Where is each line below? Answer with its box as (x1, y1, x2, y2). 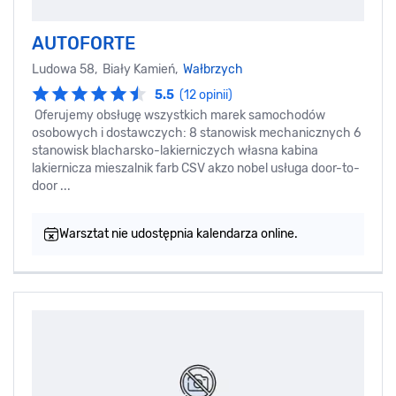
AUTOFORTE (32, 32, 135, 54)
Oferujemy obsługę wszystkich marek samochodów (32, 107, 325, 123)
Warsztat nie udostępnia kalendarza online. (59, 225, 298, 241)
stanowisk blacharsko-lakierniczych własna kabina (32, 142, 318, 158)
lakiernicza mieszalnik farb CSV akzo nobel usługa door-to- (32, 160, 360, 176)
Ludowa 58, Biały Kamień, (32, 61, 183, 77)
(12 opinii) (179, 87, 232, 103)
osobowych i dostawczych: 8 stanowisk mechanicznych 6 (32, 125, 361, 141)
